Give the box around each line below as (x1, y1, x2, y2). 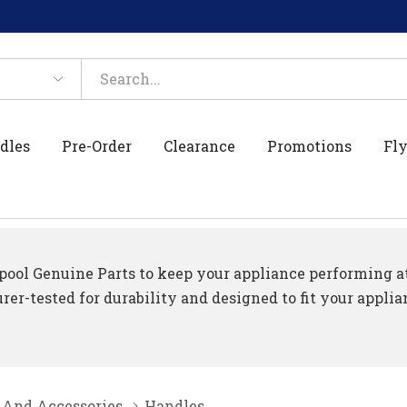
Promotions (267, 135, 352, 155)
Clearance (164, 135, 236, 155)
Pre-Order (62, 135, 133, 155)
